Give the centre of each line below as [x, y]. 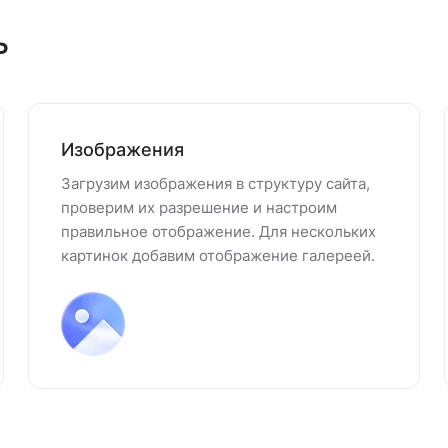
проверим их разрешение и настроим [199, 207]
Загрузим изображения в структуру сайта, [215, 183]
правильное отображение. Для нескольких [218, 231]
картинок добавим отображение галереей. [218, 255]
